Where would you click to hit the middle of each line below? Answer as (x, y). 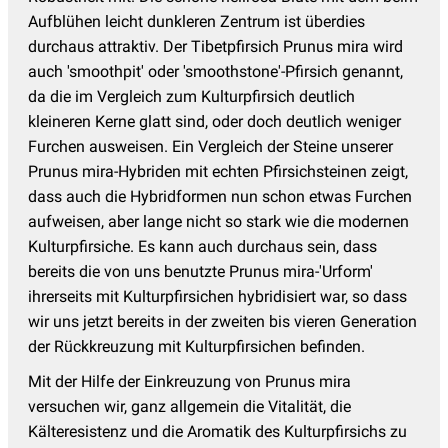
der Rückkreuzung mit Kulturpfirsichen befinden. (196, 346)
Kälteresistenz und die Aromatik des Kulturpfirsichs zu (217, 431)
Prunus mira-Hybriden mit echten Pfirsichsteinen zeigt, (218, 171)
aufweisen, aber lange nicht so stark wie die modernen (218, 221)
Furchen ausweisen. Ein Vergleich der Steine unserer (210, 146)
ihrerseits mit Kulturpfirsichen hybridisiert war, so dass (217, 296)
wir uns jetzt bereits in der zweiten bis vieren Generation (222, 321)
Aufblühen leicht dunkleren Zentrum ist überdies (196, 21)
